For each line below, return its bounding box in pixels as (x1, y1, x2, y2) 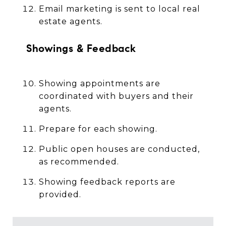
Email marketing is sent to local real (38, 4, 200, 14)
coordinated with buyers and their (38, 91, 194, 101)
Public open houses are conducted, (38, 144, 200, 154)
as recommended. (38, 157, 119, 167)
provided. (38, 190, 81, 200)
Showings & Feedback (26, 42, 136, 55)
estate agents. (38, 17, 102, 27)
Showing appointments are (38, 79, 160, 89)
